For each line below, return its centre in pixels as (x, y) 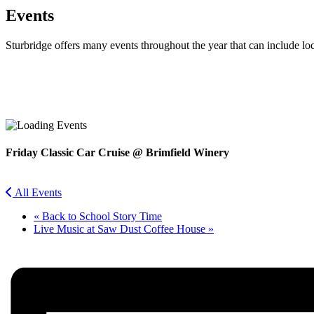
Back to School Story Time (101, 217)
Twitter (21, 118)
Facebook (27, 96)
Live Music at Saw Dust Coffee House (121, 229)
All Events (38, 193)
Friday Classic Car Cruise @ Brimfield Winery (117, 153)
